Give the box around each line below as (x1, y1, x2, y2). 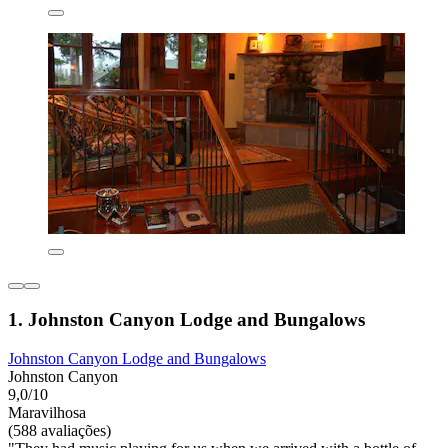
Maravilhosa (8, 403, 86, 421)
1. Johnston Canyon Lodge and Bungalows (8, 309, 365, 331)
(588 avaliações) (8, 421, 111, 439)
